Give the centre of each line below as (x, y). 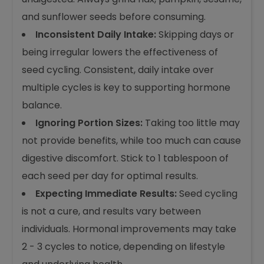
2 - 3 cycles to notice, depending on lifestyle (124, 247)
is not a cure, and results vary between (112, 211)
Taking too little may (192, 123)
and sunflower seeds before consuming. (114, 17)
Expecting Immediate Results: (106, 194)
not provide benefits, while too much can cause (132, 141)
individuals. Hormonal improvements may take (129, 229)
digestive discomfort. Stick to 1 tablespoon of (126, 158)
